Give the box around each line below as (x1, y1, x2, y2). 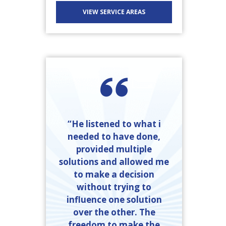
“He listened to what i (67, 118, 161, 130)
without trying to (77, 181, 151, 193)
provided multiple (76, 143, 152, 155)
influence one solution (66, 194, 162, 206)
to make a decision (74, 168, 154, 181)
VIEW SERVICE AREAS (83, 8, 145, 17)
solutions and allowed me (59, 156, 169, 168)
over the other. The (73, 206, 155, 218)
